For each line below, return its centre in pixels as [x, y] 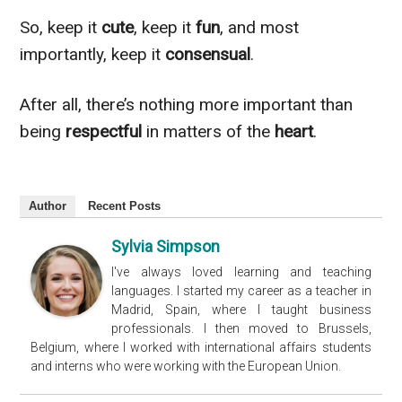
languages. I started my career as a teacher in [241, 290]
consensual [208, 54]
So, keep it [61, 27]
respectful [106, 131]
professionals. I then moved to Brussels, [241, 328]
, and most [260, 27]
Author [48, 205]
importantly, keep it [93, 54]
